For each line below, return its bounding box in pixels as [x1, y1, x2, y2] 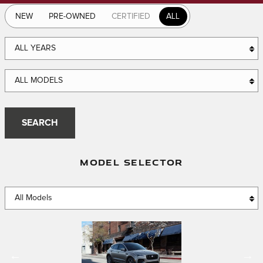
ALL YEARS [15, 44, 56, 52]
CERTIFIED [112, 12, 150, 21]
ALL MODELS [15, 76, 63, 85]
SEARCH [21, 118, 58, 127]
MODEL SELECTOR [80, 156, 183, 168]
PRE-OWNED [49, 12, 96, 21]
